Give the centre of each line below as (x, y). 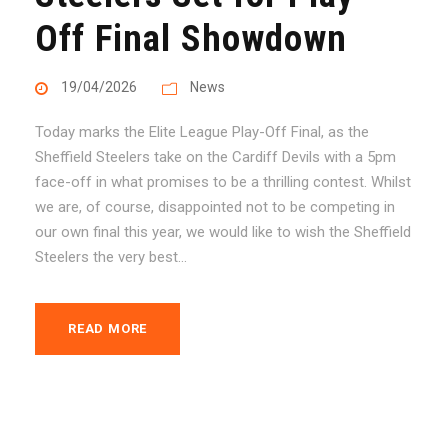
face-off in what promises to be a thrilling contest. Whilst (223, 181)
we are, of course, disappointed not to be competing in (215, 206)
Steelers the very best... (111, 256)
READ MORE (108, 328)
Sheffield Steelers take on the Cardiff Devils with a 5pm (215, 156)
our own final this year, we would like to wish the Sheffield (223, 231)
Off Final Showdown (191, 38)
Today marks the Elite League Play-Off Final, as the (202, 131)
